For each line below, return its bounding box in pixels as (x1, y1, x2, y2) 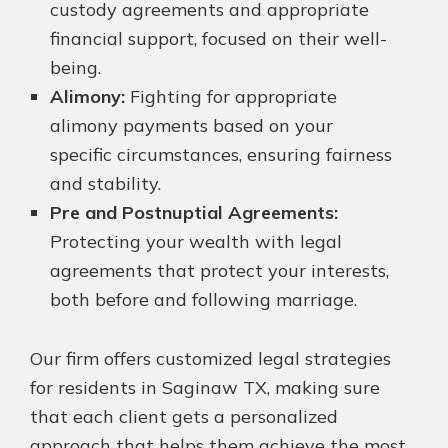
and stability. (50, 172, 161, 196)
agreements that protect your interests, (50, 259, 389, 283)
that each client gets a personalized (30, 405, 338, 429)
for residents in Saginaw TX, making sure (30, 376, 380, 400)
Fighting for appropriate (125, 85, 337, 109)
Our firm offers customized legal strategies (30, 347, 391, 371)
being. (50, 56, 101, 80)
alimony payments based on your (50, 114, 333, 138)
